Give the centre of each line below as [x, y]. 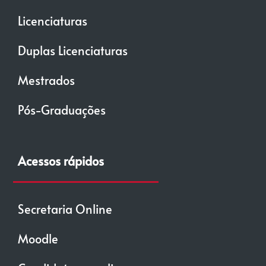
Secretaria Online [65, 209]
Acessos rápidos [61, 161]
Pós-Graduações [62, 110]
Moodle [38, 239]
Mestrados [47, 80]
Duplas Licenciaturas [73, 50]
